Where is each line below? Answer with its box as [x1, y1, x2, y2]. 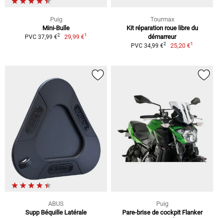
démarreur [148, 33, 176, 40]
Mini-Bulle [42, 24, 70, 32]
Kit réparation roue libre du [126, 24, 198, 32]
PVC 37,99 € [24, 33, 57, 40]
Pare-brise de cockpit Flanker [122, 208, 202, 216]
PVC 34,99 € [130, 42, 163, 49]
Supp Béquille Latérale [25, 208, 87, 216]
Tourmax [150, 15, 174, 23]
